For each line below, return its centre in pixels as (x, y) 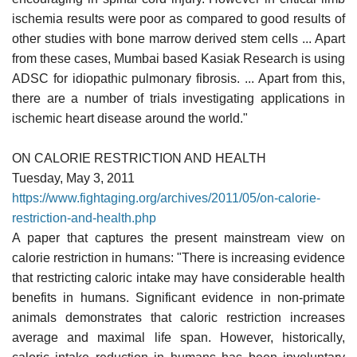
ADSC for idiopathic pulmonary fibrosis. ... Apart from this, (178, 78)
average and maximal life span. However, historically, (178, 337)
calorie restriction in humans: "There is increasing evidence (178, 257)
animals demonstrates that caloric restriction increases (178, 317)
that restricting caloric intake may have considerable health (178, 277)
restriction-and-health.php (84, 218)
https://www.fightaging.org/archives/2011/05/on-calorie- (166, 198)
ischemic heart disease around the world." (130, 118)
